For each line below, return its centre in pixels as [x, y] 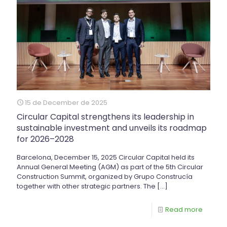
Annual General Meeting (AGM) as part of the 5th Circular [110, 167]
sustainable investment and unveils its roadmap [112, 128]
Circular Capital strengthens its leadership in [105, 117]
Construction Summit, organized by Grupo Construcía [105, 176]
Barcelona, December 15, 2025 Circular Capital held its [106, 157]
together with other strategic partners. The [86, 186]
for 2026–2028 [45, 139]
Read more [184, 209]
